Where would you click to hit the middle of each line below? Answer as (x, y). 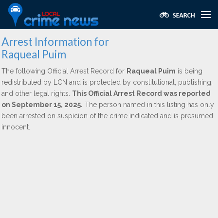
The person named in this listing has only (148, 105)
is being (189, 71)
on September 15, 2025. (42, 105)
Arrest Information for (55, 42)
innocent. (16, 127)
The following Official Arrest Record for (64, 71)
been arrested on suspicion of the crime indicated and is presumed (107, 116)
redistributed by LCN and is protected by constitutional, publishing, (107, 82)
